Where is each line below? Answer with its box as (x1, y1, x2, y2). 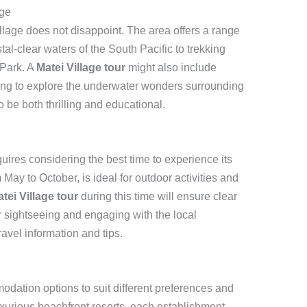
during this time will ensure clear (77, 191, 237, 202)
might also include (125, 62, 217, 74)
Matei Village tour (36, 62, 125, 74)
